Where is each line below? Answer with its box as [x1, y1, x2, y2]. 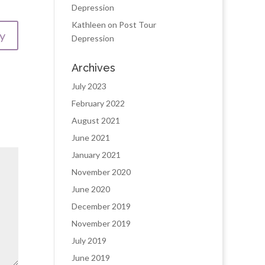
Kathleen [72, 20, 106, 30]
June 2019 [72, 253, 110, 263]
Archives [72, 62, 115, 74]
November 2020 [72, 167, 131, 177]
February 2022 [72, 98, 125, 108]
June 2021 [72, 132, 110, 143]
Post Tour [119, 20, 156, 30]
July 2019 [72, 235, 106, 245]
